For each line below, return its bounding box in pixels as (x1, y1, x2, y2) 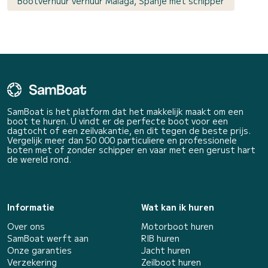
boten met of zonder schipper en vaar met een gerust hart (7, 144, 255, 156)
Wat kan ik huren (141, 201, 214, 214)
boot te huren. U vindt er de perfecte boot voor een (7, 115, 228, 127)
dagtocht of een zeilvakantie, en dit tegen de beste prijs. (7, 124, 251, 137)
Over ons (7, 220, 45, 233)
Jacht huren (141, 244, 190, 257)
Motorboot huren (141, 220, 214, 233)
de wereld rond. (7, 153, 71, 166)
